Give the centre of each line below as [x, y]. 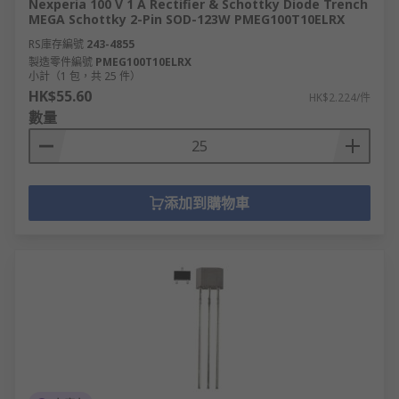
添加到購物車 [207, 203]
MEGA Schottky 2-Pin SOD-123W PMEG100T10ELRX [187, 19]
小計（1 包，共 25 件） [85, 76]
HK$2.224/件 [340, 98]
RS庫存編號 [56, 44]
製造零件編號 [61, 62]
